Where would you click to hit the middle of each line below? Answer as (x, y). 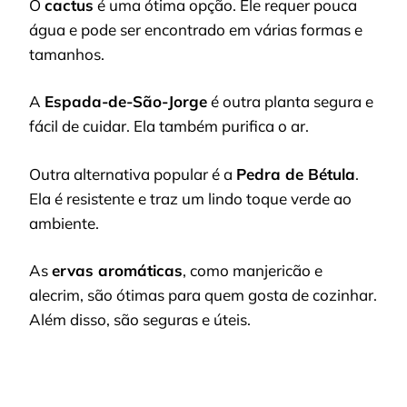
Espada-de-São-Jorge (126, 102)
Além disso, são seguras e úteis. (140, 320)
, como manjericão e (253, 271)
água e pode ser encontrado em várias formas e (196, 29)
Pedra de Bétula (296, 174)
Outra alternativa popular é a (133, 174)
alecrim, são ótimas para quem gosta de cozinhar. (203, 295)
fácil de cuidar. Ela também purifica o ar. (169, 126)
